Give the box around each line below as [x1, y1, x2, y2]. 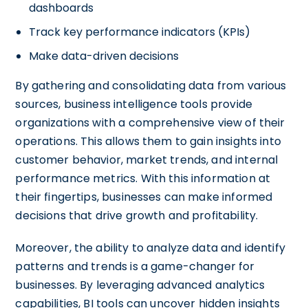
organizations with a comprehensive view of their [15, 115, 285, 131]
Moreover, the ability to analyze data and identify [15, 240, 285, 256]
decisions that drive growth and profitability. [15, 208, 258, 223]
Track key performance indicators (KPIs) [29, 24, 251, 40]
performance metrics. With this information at [15, 170, 271, 186]
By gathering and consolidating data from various [15, 78, 287, 93]
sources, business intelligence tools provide [15, 96, 252, 112]
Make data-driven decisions [29, 48, 179, 64]
